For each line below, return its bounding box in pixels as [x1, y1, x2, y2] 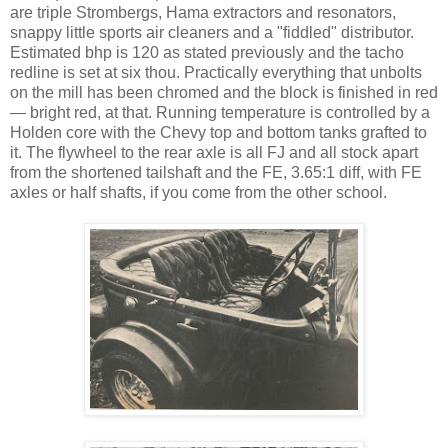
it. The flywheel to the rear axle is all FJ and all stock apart [10, 143, 418, 161]
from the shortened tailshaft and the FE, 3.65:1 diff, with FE [10, 163, 422, 181]
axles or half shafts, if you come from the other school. [10, 183, 387, 201]
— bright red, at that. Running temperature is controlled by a [10, 103, 430, 121]
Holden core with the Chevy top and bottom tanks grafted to [10, 123, 427, 141]
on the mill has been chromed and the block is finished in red [10, 83, 438, 101]
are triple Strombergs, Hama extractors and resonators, [10, 3, 396, 21]
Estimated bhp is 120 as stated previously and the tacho [10, 43, 404, 61]
